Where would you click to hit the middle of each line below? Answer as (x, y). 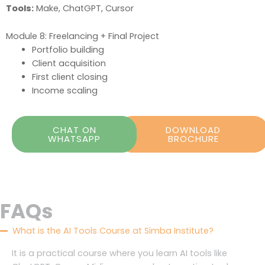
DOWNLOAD (193, 130)
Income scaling (64, 90)
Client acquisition (69, 63)
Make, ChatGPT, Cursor (84, 9)
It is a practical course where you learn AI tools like (119, 253)
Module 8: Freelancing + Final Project (83, 36)
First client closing (70, 77)
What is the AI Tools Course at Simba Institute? (113, 231)
